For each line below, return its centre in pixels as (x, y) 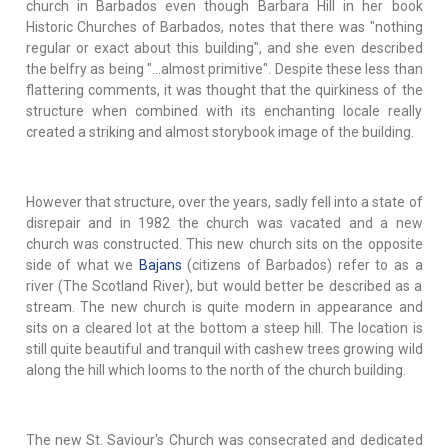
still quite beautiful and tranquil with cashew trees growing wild (224, 349)
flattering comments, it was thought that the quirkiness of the (224, 90)
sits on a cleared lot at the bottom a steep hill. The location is (224, 328)
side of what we (82, 265)
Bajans (160, 265)
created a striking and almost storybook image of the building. (219, 132)
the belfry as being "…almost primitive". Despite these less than (224, 69)
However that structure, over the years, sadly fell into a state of (224, 202)
